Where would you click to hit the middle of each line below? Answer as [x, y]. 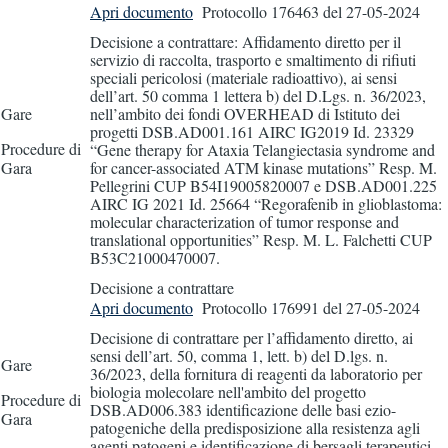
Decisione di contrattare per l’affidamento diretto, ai [251, 337]
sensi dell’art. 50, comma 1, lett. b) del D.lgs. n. [239, 355]
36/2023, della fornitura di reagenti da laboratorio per [256, 373]
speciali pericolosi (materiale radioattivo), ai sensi [243, 77]
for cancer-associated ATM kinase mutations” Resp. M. [263, 167]
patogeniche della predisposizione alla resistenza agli [255, 427]
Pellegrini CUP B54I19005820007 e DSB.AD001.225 [263, 185]
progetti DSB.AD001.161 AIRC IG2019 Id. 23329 [252, 131]
